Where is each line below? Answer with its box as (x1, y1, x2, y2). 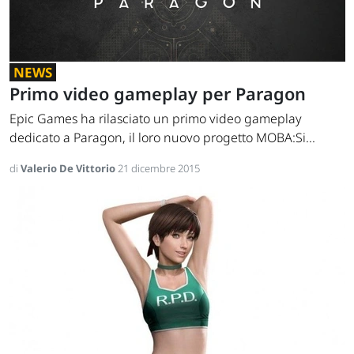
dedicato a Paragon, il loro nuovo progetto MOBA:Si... (9, 129, 315, 147)
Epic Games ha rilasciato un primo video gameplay (9, 110, 302, 128)
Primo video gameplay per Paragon (9, 82, 306, 106)
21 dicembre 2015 (118, 161, 200, 176)
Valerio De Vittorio (21, 161, 118, 176)
